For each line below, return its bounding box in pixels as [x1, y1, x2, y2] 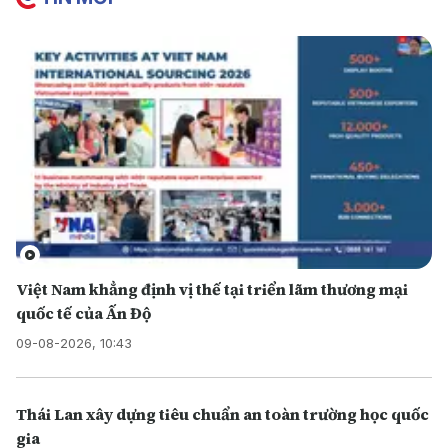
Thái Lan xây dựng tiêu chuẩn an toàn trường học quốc [16, 403, 429, 426]
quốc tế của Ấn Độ [16, 302, 151, 325]
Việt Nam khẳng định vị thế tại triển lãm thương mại [16, 278, 408, 301]
